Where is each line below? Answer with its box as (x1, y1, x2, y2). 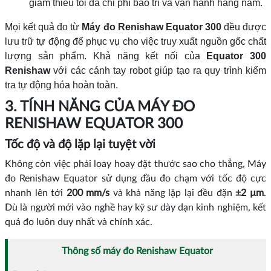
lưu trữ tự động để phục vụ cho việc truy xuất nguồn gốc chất (5, 36, 266, 47)
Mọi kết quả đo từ (5, 21, 82, 32)
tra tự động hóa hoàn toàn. (5, 79, 118, 90)
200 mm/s (66, 188, 113, 198)
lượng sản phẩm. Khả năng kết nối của (5, 50, 207, 61)
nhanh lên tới (5, 188, 67, 198)
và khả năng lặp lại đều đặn (113, 188, 236, 198)
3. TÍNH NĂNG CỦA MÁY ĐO (5, 100, 195, 115)
